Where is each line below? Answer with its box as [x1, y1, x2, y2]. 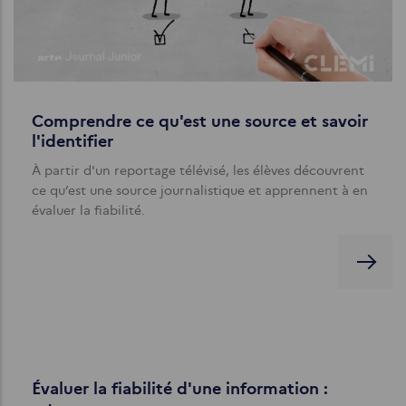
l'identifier [32, 130, 113, 151]
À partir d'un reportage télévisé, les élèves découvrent [32, 161, 364, 179]
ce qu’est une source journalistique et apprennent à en [32, 181, 368, 198]
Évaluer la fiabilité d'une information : [32, 378, 328, 399]
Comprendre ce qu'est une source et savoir [32, 111, 368, 131]
